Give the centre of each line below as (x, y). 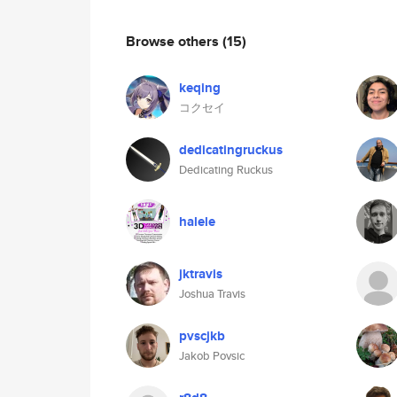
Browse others (174, 41)
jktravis (201, 274)
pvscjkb (202, 336)
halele (197, 222)
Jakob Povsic (212, 356)
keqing (200, 88)
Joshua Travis (212, 294)
